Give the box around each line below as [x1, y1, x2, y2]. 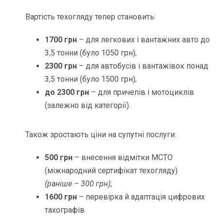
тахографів [45, 205, 85, 215]
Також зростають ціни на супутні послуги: [25, 129, 177, 139]
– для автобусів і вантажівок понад [77, 61, 209, 71]
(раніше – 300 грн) [45, 179, 111, 188]
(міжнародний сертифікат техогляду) [45, 165, 178, 175]
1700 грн [45, 35, 77, 44]
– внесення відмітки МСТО [73, 152, 173, 162]
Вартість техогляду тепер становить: [25, 12, 156, 21]
